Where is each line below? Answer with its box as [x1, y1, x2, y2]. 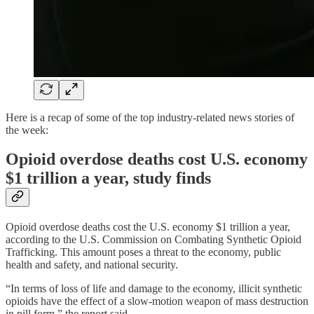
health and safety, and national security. [6, 259, 178, 271]
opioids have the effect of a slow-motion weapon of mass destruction [6, 295, 308, 308]
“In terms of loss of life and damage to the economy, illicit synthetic [6, 282, 302, 295]
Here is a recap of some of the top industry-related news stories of [6, 111, 294, 123]
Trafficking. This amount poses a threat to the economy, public [6, 246, 281, 259]
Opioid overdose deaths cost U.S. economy [6, 150, 308, 169]
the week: [6, 123, 48, 136]
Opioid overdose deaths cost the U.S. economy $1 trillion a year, [6, 221, 290, 233]
